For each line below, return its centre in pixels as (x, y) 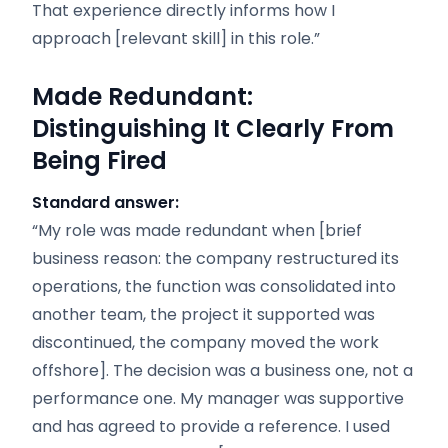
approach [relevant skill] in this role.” (176, 38)
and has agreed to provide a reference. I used (211, 426)
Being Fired (99, 160)
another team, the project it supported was (203, 314)
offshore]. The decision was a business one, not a (222, 370)
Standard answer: (105, 202)
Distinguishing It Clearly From (213, 128)
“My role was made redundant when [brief (197, 230)
